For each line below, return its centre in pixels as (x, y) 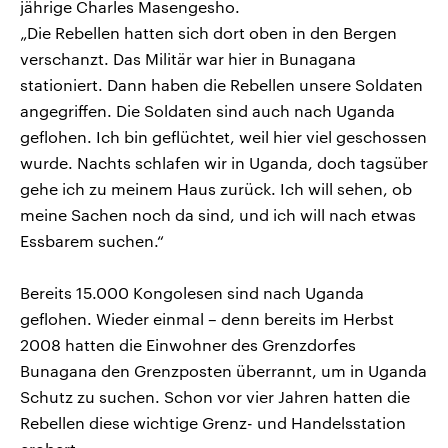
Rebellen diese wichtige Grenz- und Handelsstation (213, 422)
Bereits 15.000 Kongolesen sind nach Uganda (192, 292)
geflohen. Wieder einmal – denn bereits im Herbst (207, 318)
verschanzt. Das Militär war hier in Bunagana (188, 58)
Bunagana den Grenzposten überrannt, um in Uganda (223, 370)
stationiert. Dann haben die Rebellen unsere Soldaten (221, 84)
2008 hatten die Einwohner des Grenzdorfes (188, 344)
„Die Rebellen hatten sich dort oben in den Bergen (208, 32)
